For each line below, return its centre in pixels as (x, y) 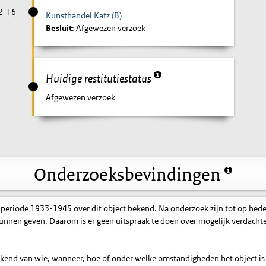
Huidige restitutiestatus (100, 78)
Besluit (59, 28)
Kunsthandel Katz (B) (84, 15)
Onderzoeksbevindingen (129, 174)
